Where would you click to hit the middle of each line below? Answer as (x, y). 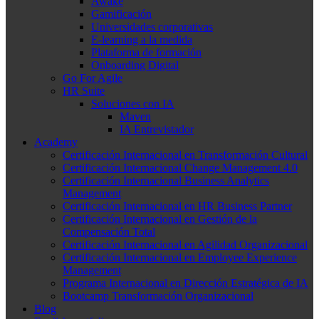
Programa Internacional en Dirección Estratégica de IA (185, 283)
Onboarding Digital (135, 65)
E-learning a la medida (142, 39)
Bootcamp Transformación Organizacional (158, 296)
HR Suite (84, 90)
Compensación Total (109, 231)
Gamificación (121, 14)
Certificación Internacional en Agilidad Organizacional (185, 244)
